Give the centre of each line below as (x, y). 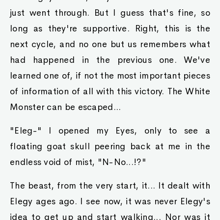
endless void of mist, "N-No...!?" (78, 162)
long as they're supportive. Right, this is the (110, 28)
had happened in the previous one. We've (110, 60)
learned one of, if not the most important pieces (110, 76)
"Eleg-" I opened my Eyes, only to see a (110, 131)
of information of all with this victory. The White (110, 91)
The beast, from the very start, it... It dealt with (110, 186)
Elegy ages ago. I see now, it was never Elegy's (110, 201)
